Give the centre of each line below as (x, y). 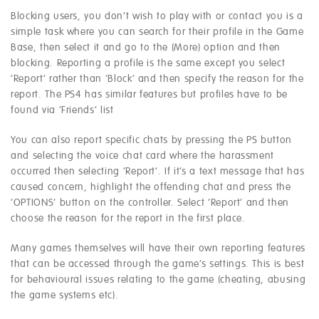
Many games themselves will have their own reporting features (158, 249)
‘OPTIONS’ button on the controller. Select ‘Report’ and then (150, 203)
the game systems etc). (65, 296)
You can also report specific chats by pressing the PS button (151, 141)
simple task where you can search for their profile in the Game (157, 32)
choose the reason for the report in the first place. (128, 219)
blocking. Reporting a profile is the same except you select (148, 64)
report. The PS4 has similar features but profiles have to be (149, 95)
